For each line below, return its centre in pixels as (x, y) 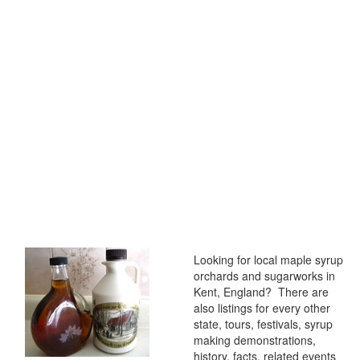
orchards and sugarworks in (264, 276)
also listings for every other (262, 308)
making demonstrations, (255, 340)
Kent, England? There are (261, 292)
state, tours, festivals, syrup (263, 324)
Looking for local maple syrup (268, 260)
